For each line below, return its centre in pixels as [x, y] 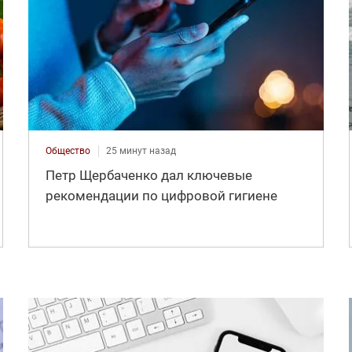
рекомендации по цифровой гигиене [161, 195]
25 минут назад [141, 150]
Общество [68, 150]
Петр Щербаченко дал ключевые [148, 175]
